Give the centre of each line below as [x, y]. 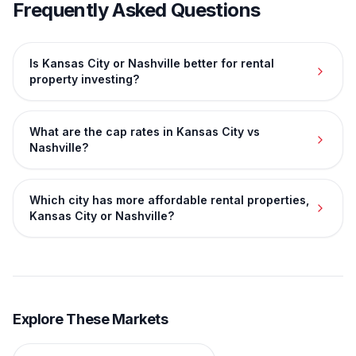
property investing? [84, 79]
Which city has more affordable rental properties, [169, 200]
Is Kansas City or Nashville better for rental [152, 63]
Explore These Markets [91, 319]
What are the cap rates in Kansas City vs [145, 132]
